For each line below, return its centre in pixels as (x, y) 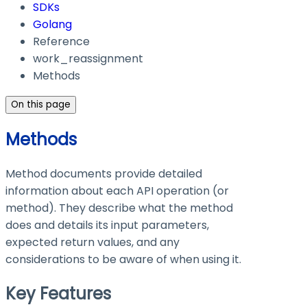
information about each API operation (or (117, 191)
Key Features (58, 294)
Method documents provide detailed (104, 174)
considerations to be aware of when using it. (123, 260)
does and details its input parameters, (107, 225)
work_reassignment (88, 59)
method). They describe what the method (119, 208)
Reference (61, 42)
